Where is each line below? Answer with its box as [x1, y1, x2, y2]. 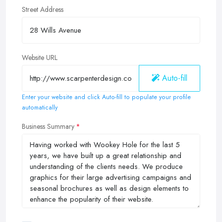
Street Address [22, 4, 63, 14]
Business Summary [22, 121, 74, 131]
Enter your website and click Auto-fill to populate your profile [22, 92, 191, 102]
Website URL [22, 52, 57, 62]
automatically [22, 103, 57, 112]
